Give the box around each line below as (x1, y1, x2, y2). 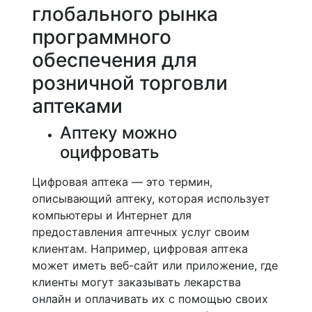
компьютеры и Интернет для (32, 208, 192, 222)
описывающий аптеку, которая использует (32, 192, 270, 205)
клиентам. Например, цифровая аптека (32, 242, 248, 256)
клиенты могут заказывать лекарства (32, 275, 241, 289)
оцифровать (60, 142, 159, 162)
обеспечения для (32, 48, 197, 72)
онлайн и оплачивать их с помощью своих (32, 292, 268, 306)
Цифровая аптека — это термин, (32, 175, 212, 189)
